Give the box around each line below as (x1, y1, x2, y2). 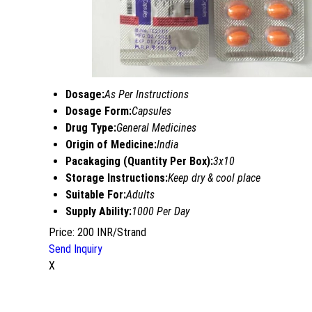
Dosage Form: (65, 104, 132, 118)
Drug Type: (65, 121, 116, 135)
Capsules (132, 104, 171, 118)
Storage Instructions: (65, 171, 168, 185)
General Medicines (116, 121, 196, 135)
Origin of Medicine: (65, 138, 157, 152)
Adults (126, 188, 155, 202)
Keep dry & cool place (168, 171, 260, 185)
